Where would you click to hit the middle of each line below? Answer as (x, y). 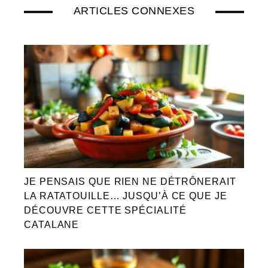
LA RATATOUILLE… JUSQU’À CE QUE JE (126, 196)
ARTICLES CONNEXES (134, 10)
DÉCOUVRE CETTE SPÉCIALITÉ (105, 210)
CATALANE (52, 224)
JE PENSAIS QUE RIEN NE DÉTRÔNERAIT (130, 181)
